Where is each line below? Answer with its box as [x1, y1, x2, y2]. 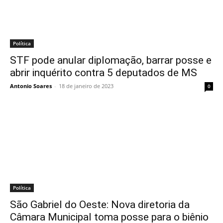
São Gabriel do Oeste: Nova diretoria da [10, 199, 190, 211]
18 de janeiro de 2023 [59, 82, 113, 90]
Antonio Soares [10, 82, 52, 90]
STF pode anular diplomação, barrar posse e [10, 54, 212, 66]
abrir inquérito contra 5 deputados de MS [10, 67, 197, 79]
